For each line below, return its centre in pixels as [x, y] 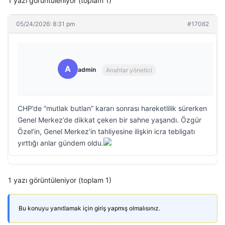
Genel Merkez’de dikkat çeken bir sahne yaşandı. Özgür [109, 120]
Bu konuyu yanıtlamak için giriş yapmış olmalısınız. [89, 208]
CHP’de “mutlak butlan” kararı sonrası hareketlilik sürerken [112, 108]
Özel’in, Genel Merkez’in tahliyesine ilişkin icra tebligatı [106, 131]
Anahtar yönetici [129, 70]
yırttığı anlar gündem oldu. [61, 143]
